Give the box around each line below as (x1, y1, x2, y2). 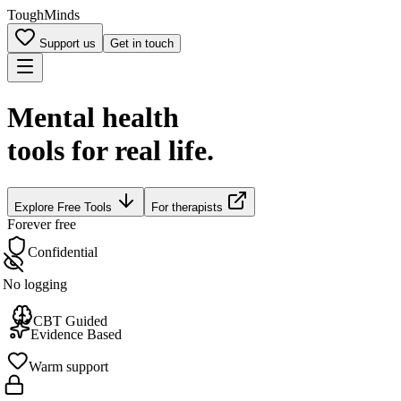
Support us (36, 37, 96, 50)
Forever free (7, 215, 77, 231)
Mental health (7, 101, 179, 134)
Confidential (25, 247, 96, 263)
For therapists (151, 200, 226, 214)
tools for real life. (7, 134, 214, 167)
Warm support (27, 361, 107, 377)
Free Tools (57, 200, 112, 214)
